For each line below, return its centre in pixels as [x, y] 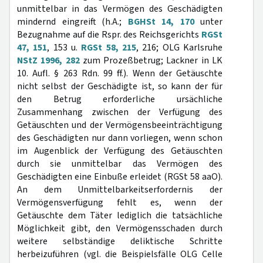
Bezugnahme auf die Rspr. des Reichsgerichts [109, 35]
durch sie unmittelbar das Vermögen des [120, 164]
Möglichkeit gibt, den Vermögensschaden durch [120, 228]
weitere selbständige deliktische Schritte [120, 241]
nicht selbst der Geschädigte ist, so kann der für [120, 86]
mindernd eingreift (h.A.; [73, 22]
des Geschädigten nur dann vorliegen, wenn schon [120, 138]
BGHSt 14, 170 [161, 22]
